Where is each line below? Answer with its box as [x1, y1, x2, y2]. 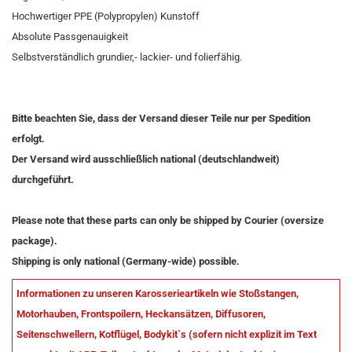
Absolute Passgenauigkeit [12, 31, 130, 42]
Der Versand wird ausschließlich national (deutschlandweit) [12, 153, 280, 165]
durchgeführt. [12, 174, 74, 185]
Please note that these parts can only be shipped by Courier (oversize [12, 214, 324, 226]
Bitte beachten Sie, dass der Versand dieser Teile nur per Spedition [12, 112, 310, 124]
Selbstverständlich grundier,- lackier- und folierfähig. [12, 51, 242, 63]
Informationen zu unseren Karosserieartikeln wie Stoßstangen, [16, 288, 299, 299]
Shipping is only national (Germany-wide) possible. [12, 255, 240, 267]
